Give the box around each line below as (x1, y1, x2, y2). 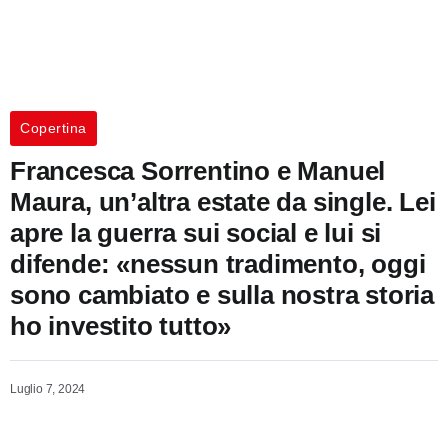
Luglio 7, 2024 (10, 382, 86, 397)
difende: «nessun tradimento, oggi (10, 249, 426, 280)
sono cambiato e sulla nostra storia (10, 280, 434, 311)
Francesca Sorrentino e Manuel (10, 156, 386, 187)
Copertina (20, 120, 87, 137)
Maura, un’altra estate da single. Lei (10, 187, 436, 218)
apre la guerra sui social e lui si (10, 218, 382, 249)
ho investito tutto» (10, 311, 232, 342)
